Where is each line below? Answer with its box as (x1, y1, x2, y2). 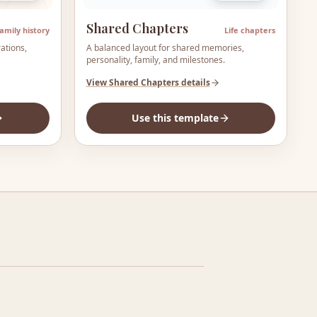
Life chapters (224, 24, 275, 35)
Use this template (131, 111, 219, 125)
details (178, 76, 210, 89)
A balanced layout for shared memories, (86, 41, 244, 54)
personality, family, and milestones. (86, 53, 225, 66)
